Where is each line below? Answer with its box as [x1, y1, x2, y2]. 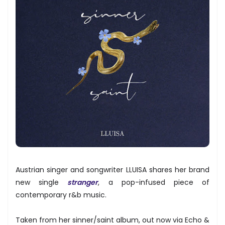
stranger [67, 177, 98, 187]
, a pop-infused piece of [98, 177, 210, 187]
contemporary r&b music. [16, 189, 108, 200]
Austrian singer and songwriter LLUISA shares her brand [16, 164, 209, 175]
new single [16, 177, 68, 187]
